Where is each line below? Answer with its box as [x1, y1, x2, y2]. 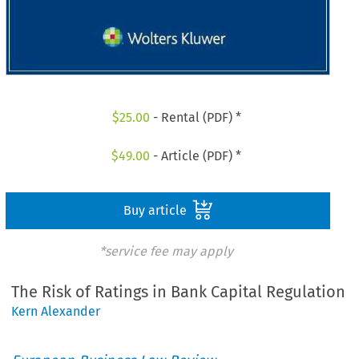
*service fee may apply [99, 243, 233, 259]
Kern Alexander [11, 304, 101, 320]
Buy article [123, 202, 190, 218]
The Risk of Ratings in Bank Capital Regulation [11, 282, 346, 302]
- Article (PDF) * [150, 147, 242, 163]
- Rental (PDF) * [149, 110, 241, 126]
